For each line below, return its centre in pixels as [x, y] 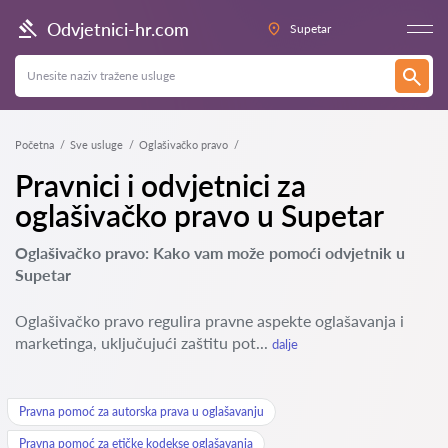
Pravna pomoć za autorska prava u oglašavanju [141, 411]
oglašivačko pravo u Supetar [199, 215]
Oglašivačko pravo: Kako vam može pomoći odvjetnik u [210, 252]
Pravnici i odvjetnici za [160, 185]
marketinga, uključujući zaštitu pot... [143, 342]
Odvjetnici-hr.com [118, 28]
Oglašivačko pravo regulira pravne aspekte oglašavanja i [209, 320]
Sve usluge [96, 144]
